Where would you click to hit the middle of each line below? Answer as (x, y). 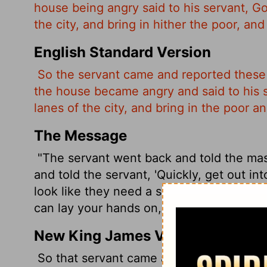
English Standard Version (122, 52)
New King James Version (121, 236)
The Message (80, 136)
